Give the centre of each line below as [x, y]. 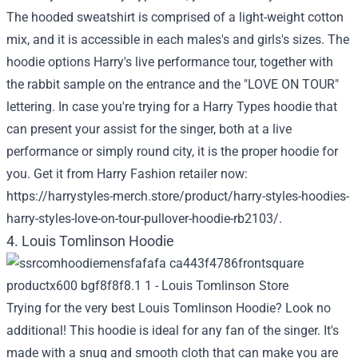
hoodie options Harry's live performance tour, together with [170, 62]
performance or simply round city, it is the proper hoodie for [172, 151]
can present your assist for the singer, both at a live [149, 129]
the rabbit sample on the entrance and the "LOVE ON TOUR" [173, 84]
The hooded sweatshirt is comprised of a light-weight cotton [175, 17]
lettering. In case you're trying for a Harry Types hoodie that [172, 107]
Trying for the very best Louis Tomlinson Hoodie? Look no [169, 308]
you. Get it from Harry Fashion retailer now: [127, 174]
